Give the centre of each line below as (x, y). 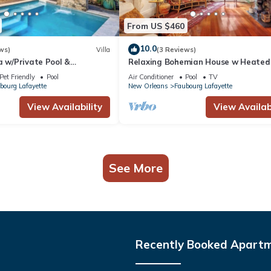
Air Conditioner (151, 77)
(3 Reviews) (176, 49)
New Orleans (148, 86)
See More (135, 168)
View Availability (65, 107)
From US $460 (156, 26)
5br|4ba (143, 73)
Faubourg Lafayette (203, 86)
